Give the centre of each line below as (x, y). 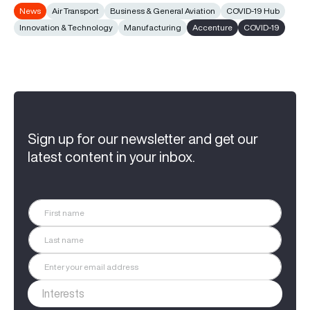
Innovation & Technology (66, 27)
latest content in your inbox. (111, 156)
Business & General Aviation (163, 10)
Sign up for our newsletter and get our (143, 138)
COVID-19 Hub (253, 10)
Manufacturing (153, 27)
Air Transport (75, 10)
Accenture (212, 27)
